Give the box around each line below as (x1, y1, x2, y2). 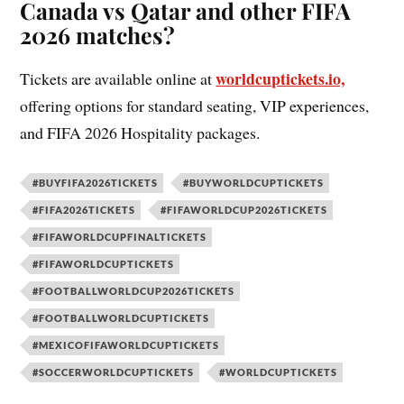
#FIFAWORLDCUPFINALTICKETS (32, 231, 207, 243)
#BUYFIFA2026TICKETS (32, 177, 159, 189)
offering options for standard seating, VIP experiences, (20, 95, 370, 117)
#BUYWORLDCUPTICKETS (183, 177, 325, 189)
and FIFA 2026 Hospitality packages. (20, 122, 261, 144)
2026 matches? (20, 20, 176, 50)
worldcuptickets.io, (216, 67, 345, 91)
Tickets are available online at (20, 68, 216, 90)
